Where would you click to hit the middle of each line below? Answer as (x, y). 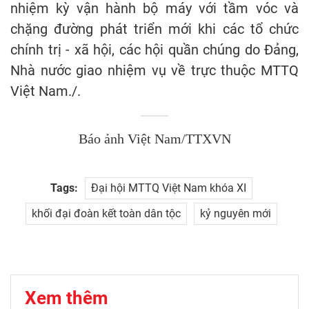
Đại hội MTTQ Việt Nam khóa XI (168, 188)
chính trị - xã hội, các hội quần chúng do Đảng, (154, 50)
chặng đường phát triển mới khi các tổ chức (154, 29)
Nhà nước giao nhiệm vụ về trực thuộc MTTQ (154, 71)
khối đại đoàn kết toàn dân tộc (106, 214)
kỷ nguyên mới (235, 214)
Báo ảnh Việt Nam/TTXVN (154, 140)
